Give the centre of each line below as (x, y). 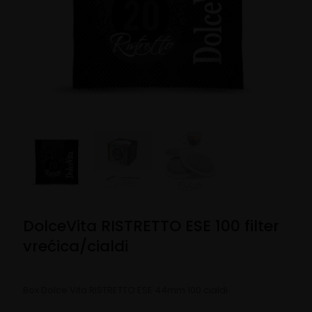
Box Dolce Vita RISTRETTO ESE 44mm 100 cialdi (125, 290)
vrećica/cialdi (76, 246)
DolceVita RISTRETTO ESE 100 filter (151, 226)
